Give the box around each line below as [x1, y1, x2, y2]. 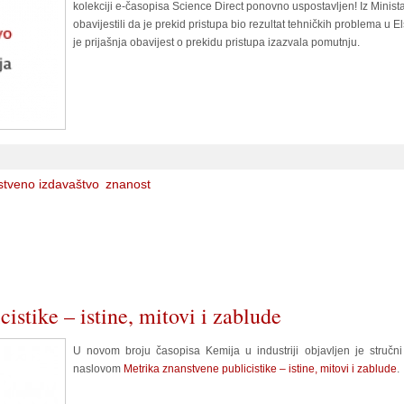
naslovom [73, 363, 124, 375]
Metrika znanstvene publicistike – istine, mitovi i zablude [124, 363, 397, 375]
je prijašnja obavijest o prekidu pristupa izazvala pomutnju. [73, 36, 360, 49]
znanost [106, 177, 151, 191]
